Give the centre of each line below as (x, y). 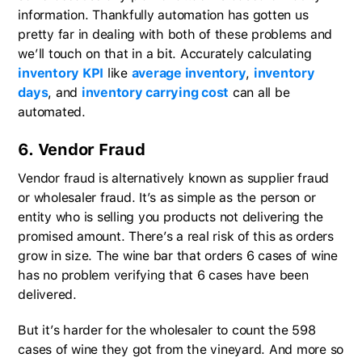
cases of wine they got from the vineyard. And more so (181, 349)
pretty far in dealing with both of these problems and (175, 34)
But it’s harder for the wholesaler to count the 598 (167, 330)
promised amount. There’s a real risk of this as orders (176, 236)
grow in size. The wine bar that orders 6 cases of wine (178, 255)
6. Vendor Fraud (82, 149)
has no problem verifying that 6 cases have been (163, 275)
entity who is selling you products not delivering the (171, 217)
